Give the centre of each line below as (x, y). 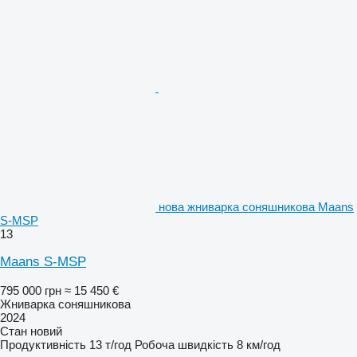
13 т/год (110, 344)
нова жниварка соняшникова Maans (256, 206)
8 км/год (259, 344)
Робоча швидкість (184, 344)
